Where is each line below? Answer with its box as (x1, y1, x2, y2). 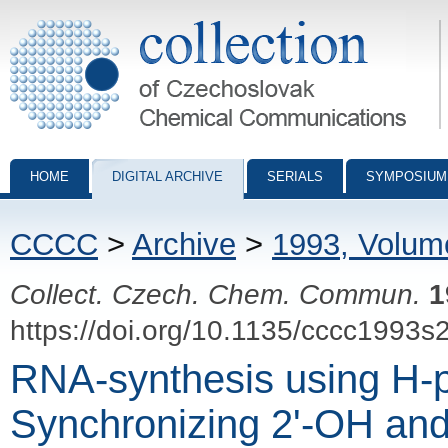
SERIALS (267, 169, 323, 184)
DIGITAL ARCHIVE (112, 169, 223, 184)
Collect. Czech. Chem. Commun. (10, 278, 421, 310)
